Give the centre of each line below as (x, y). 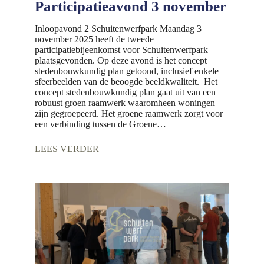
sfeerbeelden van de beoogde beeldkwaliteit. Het (126, 81)
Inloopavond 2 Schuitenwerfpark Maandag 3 (118, 28)
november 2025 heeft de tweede (94, 39)
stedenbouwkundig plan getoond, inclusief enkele (126, 71)
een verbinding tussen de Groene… (100, 124)
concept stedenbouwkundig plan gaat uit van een (125, 92)
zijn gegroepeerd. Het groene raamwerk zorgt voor (128, 113)
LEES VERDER (67, 148)
